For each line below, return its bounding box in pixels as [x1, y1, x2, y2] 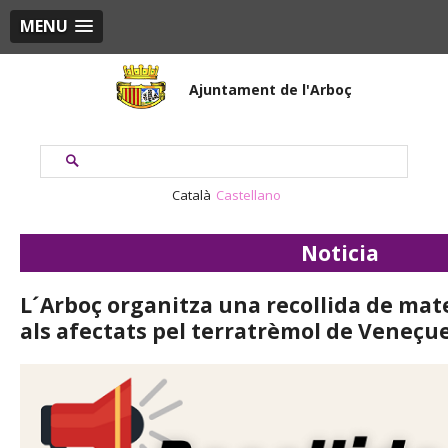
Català [172, 186, 211, 204]
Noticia [301, 239, 379, 267]
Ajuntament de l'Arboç [189, 80, 352, 99]
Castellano [216, 186, 281, 204]
